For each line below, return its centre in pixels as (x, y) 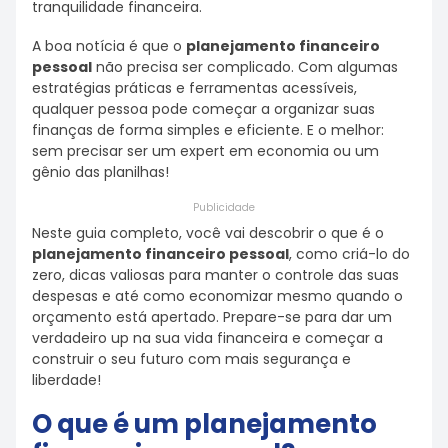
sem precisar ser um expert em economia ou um (205, 150)
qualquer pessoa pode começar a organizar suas (203, 108)
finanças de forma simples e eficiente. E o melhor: (208, 129)
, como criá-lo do (349, 254)
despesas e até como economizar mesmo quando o (217, 296)
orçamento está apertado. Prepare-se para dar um (212, 317)
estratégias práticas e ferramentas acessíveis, (194, 87)
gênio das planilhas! (100, 171)
